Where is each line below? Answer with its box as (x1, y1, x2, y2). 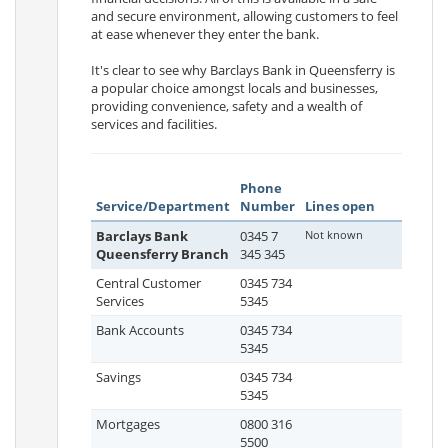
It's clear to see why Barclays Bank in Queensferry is (91, 61, 395, 79)
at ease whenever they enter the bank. (91, 25, 319, 43)
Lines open (305, 197, 375, 215)
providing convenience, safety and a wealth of (91, 97, 362, 115)
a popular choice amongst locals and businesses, (91, 79, 378, 97)
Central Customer (96, 274, 201, 292)
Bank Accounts (96, 321, 184, 339)
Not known (305, 227, 363, 242)
